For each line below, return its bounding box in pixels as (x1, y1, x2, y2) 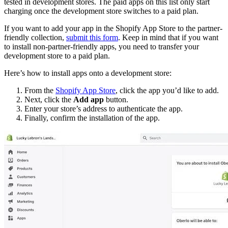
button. (104, 95, 128, 104)
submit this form (66, 33, 118, 42)
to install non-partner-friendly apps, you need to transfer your (4, 42, 199, 51)
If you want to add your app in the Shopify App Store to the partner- (4, 23, 222, 33)
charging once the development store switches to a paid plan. (4, 6, 201, 15)
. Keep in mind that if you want (118, 33, 218, 42)
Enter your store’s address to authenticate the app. (24, 104, 183, 113)
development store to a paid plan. (4, 51, 112, 60)
